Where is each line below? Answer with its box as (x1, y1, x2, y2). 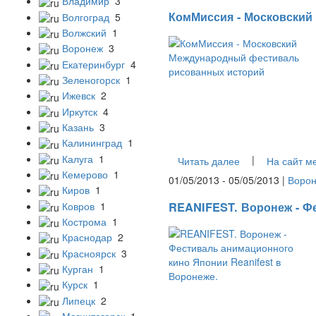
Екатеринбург (62, 56, 125, 71)
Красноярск (62, 245, 116, 260)
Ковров (62, 198, 95, 213)
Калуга (62, 151, 93, 166)
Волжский (62, 25, 107, 39)
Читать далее (178, 154, 240, 169)
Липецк (62, 293, 95, 308)
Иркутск (62, 104, 97, 119)
